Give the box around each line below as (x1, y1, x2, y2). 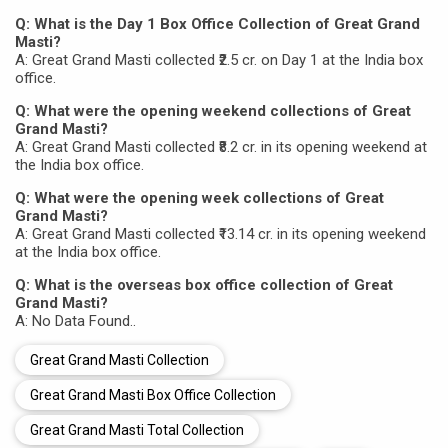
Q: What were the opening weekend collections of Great (15, 102, 411, 120)
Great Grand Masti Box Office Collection (30, 387, 276, 403)
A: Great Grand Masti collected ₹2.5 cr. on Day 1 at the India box (15, 51, 423, 69)
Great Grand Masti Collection (30, 352, 209, 368)
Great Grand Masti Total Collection (30, 422, 244, 438)
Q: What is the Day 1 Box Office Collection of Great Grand (15, 15, 420, 33)
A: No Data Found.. (15, 312, 136, 330)
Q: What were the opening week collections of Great (15, 189, 384, 207)
